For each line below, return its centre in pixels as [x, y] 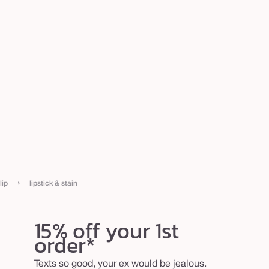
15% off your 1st [106, 231]
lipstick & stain [53, 184]
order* [65, 245]
